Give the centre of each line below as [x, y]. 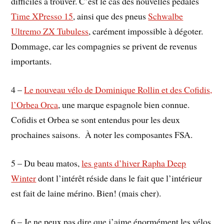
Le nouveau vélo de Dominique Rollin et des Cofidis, [118, 90]
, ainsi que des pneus [111, 16]
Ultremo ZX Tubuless [50, 31]
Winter [24, 178]
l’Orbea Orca [35, 105]
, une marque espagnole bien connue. [124, 105]
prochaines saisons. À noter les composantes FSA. [102, 135]
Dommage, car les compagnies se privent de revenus [104, 46]
